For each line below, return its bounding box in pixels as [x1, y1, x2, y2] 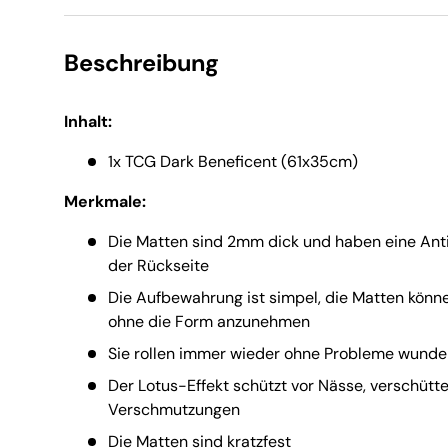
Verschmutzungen [108, 399, 240, 421]
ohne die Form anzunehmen [108, 311, 310, 333]
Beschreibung [64, 48, 219, 79]
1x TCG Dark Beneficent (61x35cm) [108, 151, 358, 173]
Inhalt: [64, 111, 112, 133]
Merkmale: [64, 191, 146, 213]
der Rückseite [108, 255, 209, 277]
